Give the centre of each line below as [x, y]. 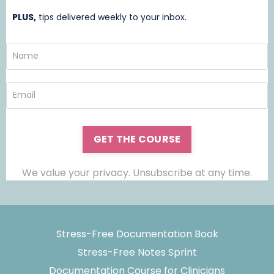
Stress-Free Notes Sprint [137, 252]
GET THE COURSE [137, 139]
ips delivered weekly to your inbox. [114, 17]
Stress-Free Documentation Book [137, 234]
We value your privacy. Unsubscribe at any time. [137, 172]
